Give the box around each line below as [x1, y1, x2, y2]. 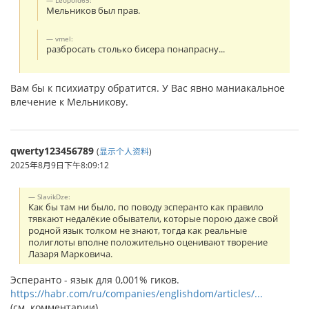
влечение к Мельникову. [10, 95, 128, 109]
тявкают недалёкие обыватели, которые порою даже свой [28, 212, 279, 225]
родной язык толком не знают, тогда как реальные [28, 224, 248, 237]
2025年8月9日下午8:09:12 [10, 159, 109, 171]
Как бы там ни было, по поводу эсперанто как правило [28, 201, 264, 213]
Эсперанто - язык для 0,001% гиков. [10, 272, 179, 286]
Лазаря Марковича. [28, 248, 113, 260]
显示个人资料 [99, 146, 149, 157]
